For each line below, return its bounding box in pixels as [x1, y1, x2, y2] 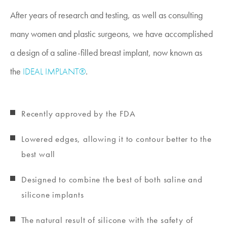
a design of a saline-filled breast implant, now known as [10, 47, 202, 59]
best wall [21, 148, 56, 160]
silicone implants [21, 189, 84, 201]
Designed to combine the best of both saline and [21, 174, 203, 185]
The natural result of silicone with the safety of [21, 214, 194, 226]
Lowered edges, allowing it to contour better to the [21, 133, 212, 145]
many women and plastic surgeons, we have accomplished [10, 28, 213, 40]
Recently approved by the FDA [21, 108, 136, 120]
